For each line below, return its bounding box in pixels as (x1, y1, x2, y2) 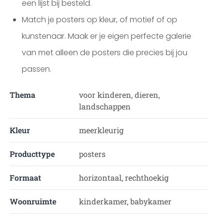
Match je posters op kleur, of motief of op (22, 14, 177, 25)
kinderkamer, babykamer (78, 196, 171, 206)
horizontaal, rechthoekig (78, 172, 169, 183)
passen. (22, 63, 51, 75)
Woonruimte (10, 196, 56, 206)
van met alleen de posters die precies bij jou (22, 47, 187, 58)
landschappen (78, 101, 131, 111)
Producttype (10, 149, 55, 159)
